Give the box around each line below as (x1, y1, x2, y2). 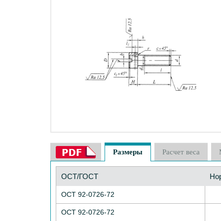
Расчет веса (162, 147, 200, 156)
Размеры (113, 147, 143, 156)
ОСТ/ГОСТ (61, 172, 98, 181)
